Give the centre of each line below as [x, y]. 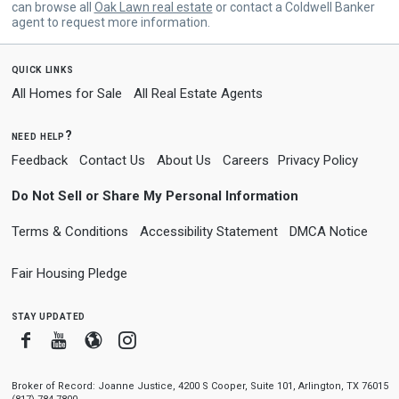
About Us [183, 160]
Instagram [174, 339]
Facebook [73, 339]
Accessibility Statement [208, 231]
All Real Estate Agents [198, 93]
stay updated [48, 315]
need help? [42, 135]
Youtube [99, 339]
